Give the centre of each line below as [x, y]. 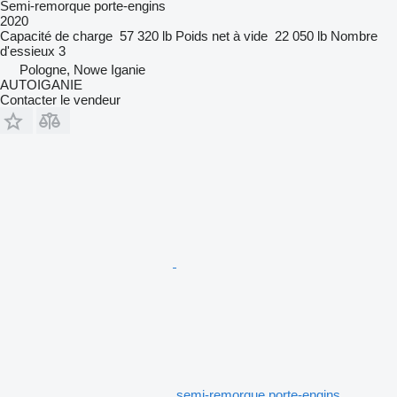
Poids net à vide [222, 35]
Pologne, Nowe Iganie [82, 69]
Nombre [354, 35]
